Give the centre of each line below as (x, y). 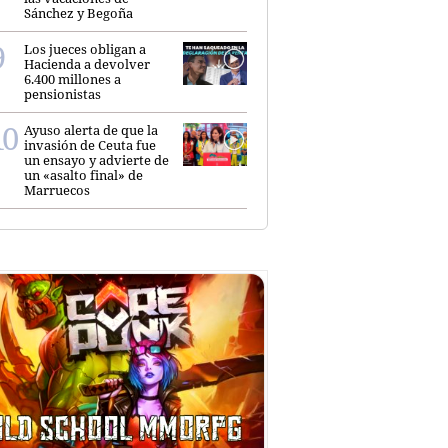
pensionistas (62, 93)
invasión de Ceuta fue (90, 144)
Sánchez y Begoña (78, 12)
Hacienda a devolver (87, 63)
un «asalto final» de (83, 174)
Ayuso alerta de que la (91, 129)
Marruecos (57, 189)
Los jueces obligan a (85, 48)
